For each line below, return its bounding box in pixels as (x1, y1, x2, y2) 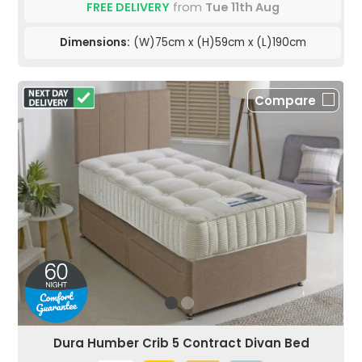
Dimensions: (59, 35, 130, 51)
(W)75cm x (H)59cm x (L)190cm (129, 35, 306, 51)
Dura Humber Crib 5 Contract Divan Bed (53, 335, 309, 352)
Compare (255, 92, 316, 110)
